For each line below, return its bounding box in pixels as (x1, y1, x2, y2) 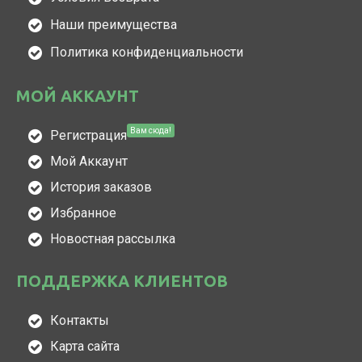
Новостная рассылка (50, 231, 175, 246)
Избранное (50, 205, 116, 221)
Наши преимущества (50, 17, 177, 32)
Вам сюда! (130, 125, 171, 135)
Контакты (50, 313, 109, 328)
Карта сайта (50, 339, 120, 354)
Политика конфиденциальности (50, 44, 243, 60)
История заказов (50, 179, 152, 195)
